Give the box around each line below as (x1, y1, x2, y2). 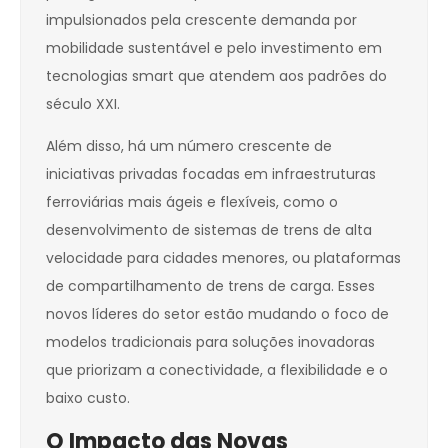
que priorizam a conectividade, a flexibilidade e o (46, 360, 388, 381)
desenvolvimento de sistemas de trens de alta (46, 220, 372, 241)
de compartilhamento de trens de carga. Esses (46, 276, 375, 297)
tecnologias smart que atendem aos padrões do (46, 66, 387, 87)
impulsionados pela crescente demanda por (46, 10, 357, 31)
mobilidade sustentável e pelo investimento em (46, 38, 382, 59)
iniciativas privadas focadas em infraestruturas (46, 164, 376, 185)
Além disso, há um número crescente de (46, 136, 332, 157)
